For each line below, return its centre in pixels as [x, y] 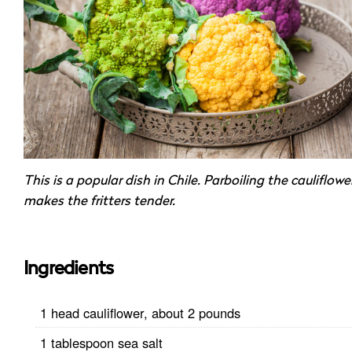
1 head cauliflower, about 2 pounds [140, 312]
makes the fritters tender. [99, 202]
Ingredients [69, 269]
